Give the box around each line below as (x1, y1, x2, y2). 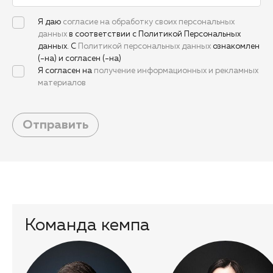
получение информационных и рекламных (94, 67, 258, 76)
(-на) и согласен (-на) (38, 55, 121, 63)
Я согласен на (38, 67, 94, 76)
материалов (38, 79, 86, 88)
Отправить (23, 119, 88, 132)
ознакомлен (211, 43, 260, 51)
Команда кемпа (24, 217, 150, 235)
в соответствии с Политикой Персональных (69, 30, 241, 39)
